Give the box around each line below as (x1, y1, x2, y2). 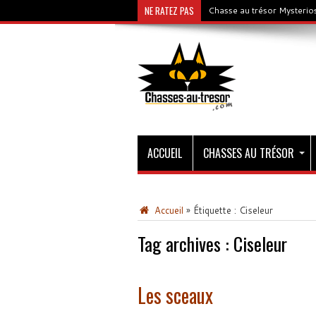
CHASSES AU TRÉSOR (202, 145, 294, 162)
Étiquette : (193, 204, 239, 217)
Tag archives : (137, 230, 233, 257)
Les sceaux (137, 281, 213, 310)
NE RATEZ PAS (144, 4, 194, 18)
